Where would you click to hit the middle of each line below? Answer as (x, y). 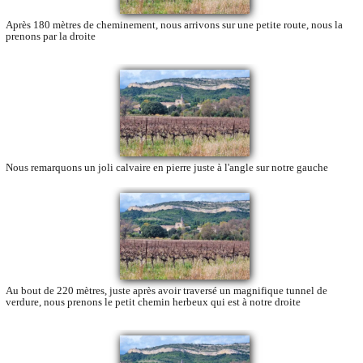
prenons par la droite (51, 36)
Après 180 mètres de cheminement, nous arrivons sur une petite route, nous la (174, 25)
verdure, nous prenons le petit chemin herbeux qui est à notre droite (153, 301)
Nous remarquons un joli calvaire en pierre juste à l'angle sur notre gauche (167, 167)
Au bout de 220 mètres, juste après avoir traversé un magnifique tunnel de (167, 290)
